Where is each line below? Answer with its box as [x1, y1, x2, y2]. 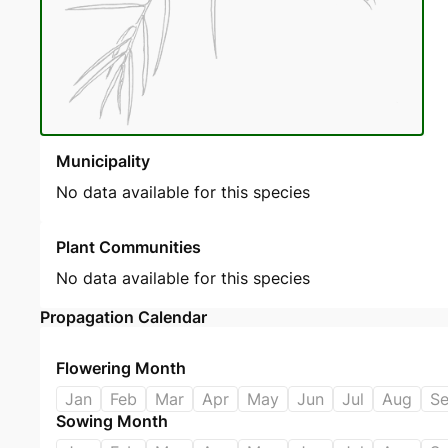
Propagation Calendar [40, 307, 207, 328]
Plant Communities [56, 237, 201, 258]
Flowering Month [56, 358, 186, 379]
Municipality [56, 151, 150, 172]
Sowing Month [56, 411, 168, 432]
